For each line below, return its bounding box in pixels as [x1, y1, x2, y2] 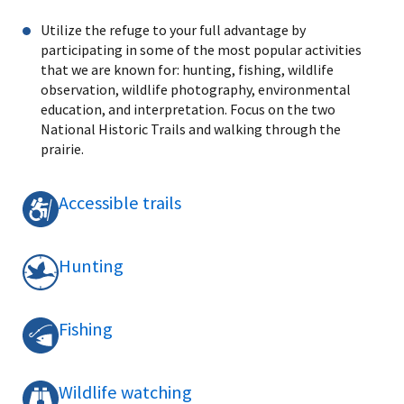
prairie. [41, 139, 84, 158]
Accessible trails [59, 190, 181, 215]
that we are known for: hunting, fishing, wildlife [41, 60, 334, 78]
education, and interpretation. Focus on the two [41, 99, 335, 118]
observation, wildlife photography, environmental [41, 79, 351, 98]
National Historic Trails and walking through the [41, 119, 341, 138]
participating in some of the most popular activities [41, 40, 362, 59]
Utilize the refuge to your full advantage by [41, 20, 306, 39]
